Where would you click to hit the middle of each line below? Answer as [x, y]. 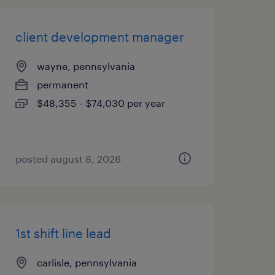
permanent [62, 84]
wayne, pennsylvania [86, 66]
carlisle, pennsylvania [87, 262]
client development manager [99, 37]
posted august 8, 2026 [68, 159]
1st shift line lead [63, 233]
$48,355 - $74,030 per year [101, 103]
